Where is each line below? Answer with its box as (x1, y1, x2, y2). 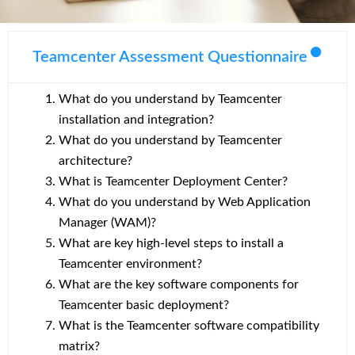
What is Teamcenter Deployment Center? (59, 175, 288, 189)
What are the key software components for (59, 278, 299, 292)
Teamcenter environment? (59, 258, 202, 271)
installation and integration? (59, 113, 214, 127)
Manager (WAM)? (59, 216, 156, 230)
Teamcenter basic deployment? (59, 299, 229, 312)
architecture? (59, 155, 132, 168)
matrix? (59, 340, 100, 353)
